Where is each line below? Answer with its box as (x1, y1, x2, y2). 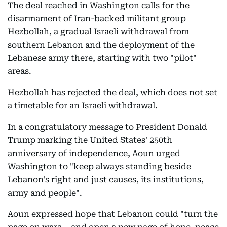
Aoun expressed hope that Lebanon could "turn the (8, 209, 218, 219)
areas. (8, 66, 31, 76)
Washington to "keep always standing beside (8, 162, 191, 171)
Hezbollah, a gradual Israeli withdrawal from (8, 27, 189, 36)
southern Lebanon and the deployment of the (8, 40, 195, 50)
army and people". (8, 188, 82, 198)
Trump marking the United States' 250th (8, 135, 172, 145)
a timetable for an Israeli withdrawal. (8, 101, 158, 110)
